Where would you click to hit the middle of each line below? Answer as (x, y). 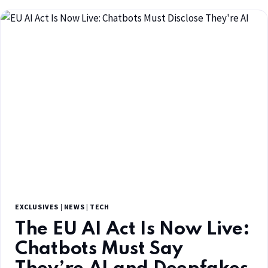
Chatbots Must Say (99, 249)
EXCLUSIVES (37, 207)
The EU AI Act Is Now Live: (133, 230)
